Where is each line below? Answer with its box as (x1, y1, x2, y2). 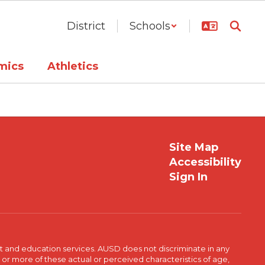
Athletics (47, 59, 98, 73)
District (67, 20, 105, 33)
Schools (130, 20, 170, 33)
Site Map (169, 141, 218, 154)
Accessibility (169, 156, 241, 169)
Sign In (169, 170, 208, 183)
